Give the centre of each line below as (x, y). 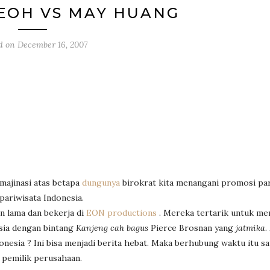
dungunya (102, 183)
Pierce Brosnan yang (192, 228)
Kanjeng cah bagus (112, 228)
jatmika (250, 228)
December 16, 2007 (52, 45)
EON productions (123, 213)
